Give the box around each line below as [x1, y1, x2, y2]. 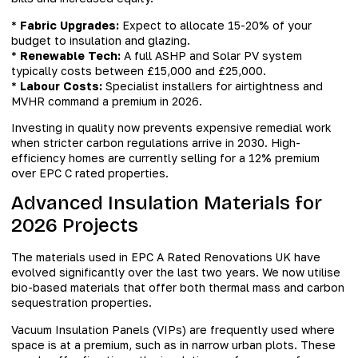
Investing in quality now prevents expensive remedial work [11, 121, 332, 135]
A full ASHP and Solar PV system [121, 48, 302, 62]
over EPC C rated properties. [11, 166, 169, 181]
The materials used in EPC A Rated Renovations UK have [11, 250, 320, 265]
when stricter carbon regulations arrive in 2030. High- [11, 136, 300, 150]
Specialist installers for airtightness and [102, 78, 323, 93]
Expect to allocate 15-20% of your [119, 18, 312, 32]
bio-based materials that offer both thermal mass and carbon [11, 280, 344, 295]
